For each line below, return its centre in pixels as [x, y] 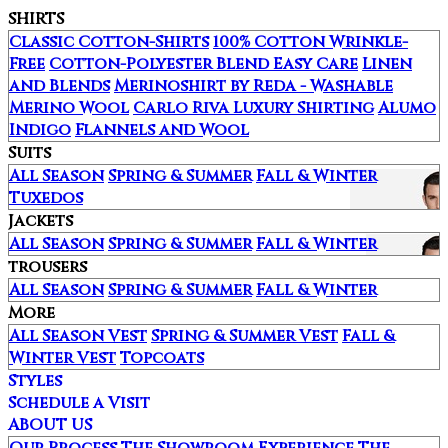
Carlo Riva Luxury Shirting [253, 107]
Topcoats [162, 357]
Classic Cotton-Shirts [109, 41]
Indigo [40, 129]
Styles [35, 380]
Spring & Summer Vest [244, 335]
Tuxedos [46, 197]
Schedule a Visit [79, 402]
